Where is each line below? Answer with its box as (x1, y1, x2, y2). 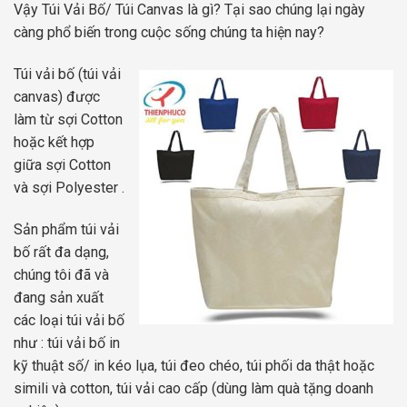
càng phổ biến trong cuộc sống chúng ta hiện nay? (14, 23, 324, 41)
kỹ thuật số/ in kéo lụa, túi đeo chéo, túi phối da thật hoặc (14, 356, 374, 374)
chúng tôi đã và (14, 265, 109, 283)
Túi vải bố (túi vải (14, 65, 121, 83)
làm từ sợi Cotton (14, 110, 123, 128)
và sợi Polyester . (14, 178, 124, 196)
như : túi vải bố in (14, 333, 120, 352)
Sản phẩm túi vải (14, 220, 119, 238)
